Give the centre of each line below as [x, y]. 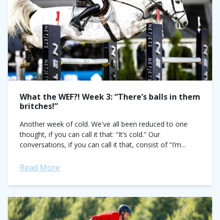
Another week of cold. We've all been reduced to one [104, 124]
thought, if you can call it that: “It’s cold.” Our [90, 134]
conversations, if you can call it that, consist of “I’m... [103, 145]
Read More [40, 167]
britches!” [39, 106]
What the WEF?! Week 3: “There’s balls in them [110, 97]
